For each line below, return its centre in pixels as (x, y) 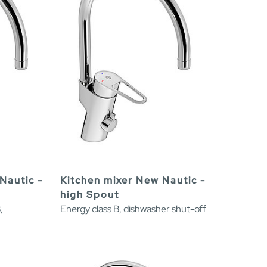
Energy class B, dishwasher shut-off (133, 209)
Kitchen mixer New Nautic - (133, 181)
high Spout (90, 195)
